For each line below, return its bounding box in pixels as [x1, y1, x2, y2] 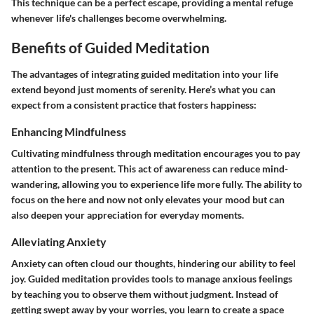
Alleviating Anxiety [11, 235, 107, 249]
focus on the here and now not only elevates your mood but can [11, 193, 285, 206]
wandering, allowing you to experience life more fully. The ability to [11, 178, 302, 191]
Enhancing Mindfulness [11, 124, 126, 138]
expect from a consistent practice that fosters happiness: [11, 98, 257, 111]
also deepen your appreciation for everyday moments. [11, 209, 244, 221]
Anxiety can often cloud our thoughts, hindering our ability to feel [11, 257, 296, 270]
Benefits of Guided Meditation [11, 39, 210, 57]
